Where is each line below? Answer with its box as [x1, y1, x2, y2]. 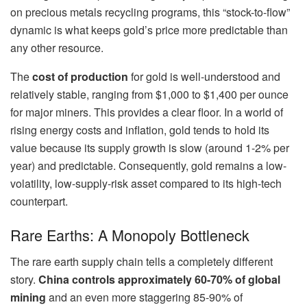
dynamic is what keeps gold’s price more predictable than [10, 21, 288, 38]
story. [10, 271, 38, 288]
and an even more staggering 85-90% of [46, 289, 243, 306]
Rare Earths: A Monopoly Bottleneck [10, 224, 249, 246]
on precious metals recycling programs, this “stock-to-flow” [10, 3, 290, 20]
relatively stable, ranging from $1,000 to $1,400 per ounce [10, 86, 288, 102]
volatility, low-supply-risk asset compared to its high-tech [10, 175, 282, 191]
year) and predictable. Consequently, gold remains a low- [10, 157, 286, 173]
